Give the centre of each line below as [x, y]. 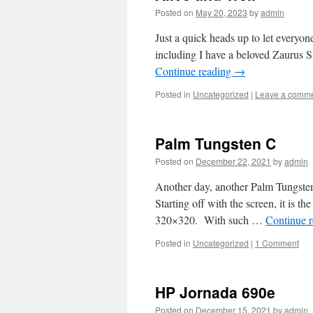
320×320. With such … [210, 220]
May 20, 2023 [221, 12]
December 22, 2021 [233, 161]
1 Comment [277, 243]
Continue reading [195, 71]
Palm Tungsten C [216, 143]
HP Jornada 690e [215, 292]
